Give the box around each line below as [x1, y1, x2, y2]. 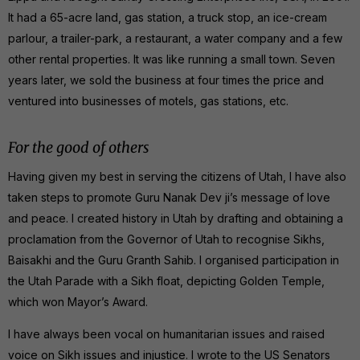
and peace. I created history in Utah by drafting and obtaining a [8, 211, 343, 225]
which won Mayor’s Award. [8, 294, 148, 309]
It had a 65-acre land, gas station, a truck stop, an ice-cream [8, 10, 327, 24]
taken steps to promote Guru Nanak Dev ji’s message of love [8, 190, 330, 204]
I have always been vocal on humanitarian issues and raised [8, 326, 325, 341]
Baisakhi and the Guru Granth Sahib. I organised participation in [8, 252, 339, 267]
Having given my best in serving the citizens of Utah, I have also [8, 169, 346, 183]
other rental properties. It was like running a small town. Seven [8, 51, 335, 66]
